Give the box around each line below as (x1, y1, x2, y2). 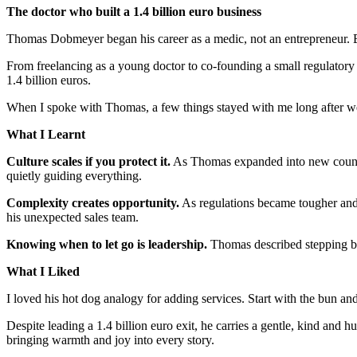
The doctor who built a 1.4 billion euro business (6, 4, 261, 18)
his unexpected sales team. (6, 210, 139, 224)
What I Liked (6, 264, 80, 278)
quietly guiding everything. (6, 168, 142, 182)
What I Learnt (6, 127, 85, 141)
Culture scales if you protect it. (6, 154, 171, 168)
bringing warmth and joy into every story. (6, 332, 214, 347)
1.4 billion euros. (6, 73, 91, 87)
